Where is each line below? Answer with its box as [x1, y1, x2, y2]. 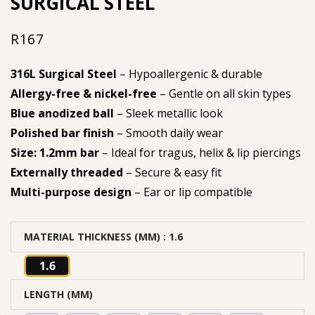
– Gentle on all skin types [157, 86, 291, 102]
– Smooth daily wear [114, 125, 223, 141]
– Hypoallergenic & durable [117, 66, 262, 82]
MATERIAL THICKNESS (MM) [24, 230, 160, 244]
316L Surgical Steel [11, 66, 117, 82]
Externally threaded [11, 165, 123, 181]
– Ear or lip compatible [131, 184, 252, 200]
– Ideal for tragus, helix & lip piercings [99, 145, 301, 161]
